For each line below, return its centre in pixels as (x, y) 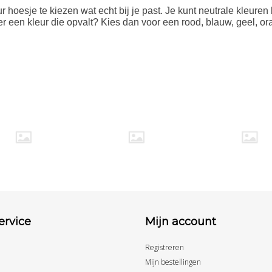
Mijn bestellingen (173, 262)
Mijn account (181, 222)
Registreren (165, 248)
